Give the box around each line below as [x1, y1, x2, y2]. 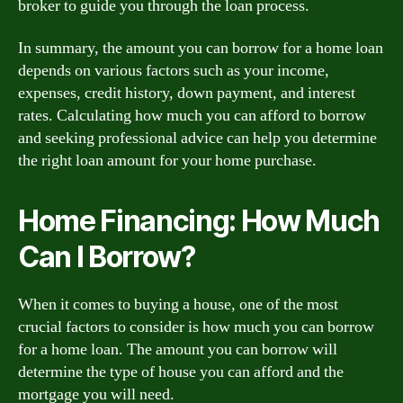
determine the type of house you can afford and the [18, 362, 344, 382]
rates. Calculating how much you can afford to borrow [18, 105, 366, 126]
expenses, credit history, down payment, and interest [18, 83, 355, 103]
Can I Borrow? [18, 239, 195, 274]
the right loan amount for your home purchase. [18, 150, 317, 171]
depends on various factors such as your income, [18, 60, 329, 81]
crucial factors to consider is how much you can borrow [18, 317, 374, 337]
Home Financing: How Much [18, 203, 381, 238]
